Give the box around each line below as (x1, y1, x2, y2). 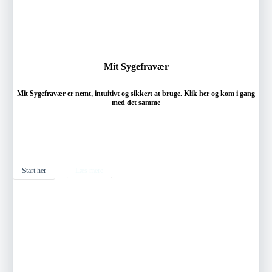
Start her (21, 166, 46, 175)
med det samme (112, 98, 160, 107)
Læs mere (75, 166, 103, 175)
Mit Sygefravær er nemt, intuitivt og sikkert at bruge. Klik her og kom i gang (17, 89, 255, 98)
